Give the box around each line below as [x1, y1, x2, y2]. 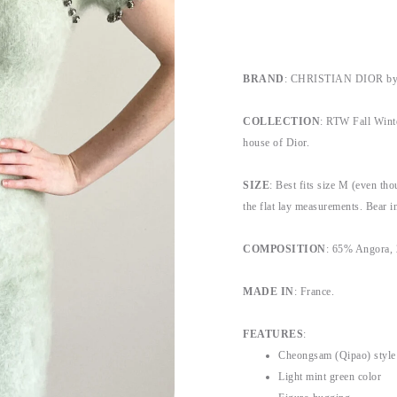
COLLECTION [243, 115, 320, 128]
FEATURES [243, 328, 303, 340]
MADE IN [243, 285, 294, 298]
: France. [293, 285, 334, 298]
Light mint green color [278, 370, 381, 383]
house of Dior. [243, 136, 309, 149]
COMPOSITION [243, 243, 326, 255]
